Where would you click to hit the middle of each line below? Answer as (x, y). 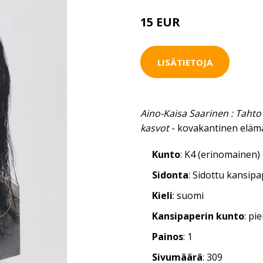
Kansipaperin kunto (198, 216)
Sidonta (170, 175)
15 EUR (160, 22)
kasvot (155, 128)
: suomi (188, 195)
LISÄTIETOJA (185, 62)
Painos (168, 237)
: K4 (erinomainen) (220, 154)
